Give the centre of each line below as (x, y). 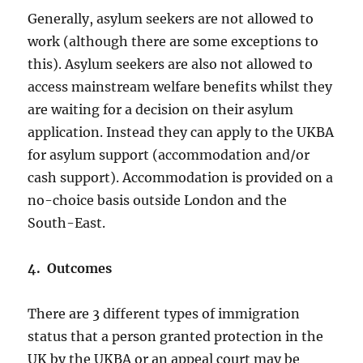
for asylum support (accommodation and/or (169, 155)
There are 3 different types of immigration (164, 314)
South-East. (67, 223)
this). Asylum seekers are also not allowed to (171, 64)
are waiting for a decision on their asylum (161, 110)
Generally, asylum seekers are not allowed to (171, 19)
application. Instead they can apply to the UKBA (181, 132)
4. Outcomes (70, 269)
